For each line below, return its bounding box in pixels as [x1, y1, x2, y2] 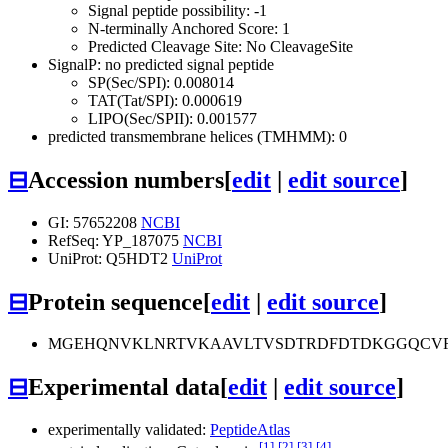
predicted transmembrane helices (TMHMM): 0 [48, 127, 347, 145]
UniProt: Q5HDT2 [48, 249, 172, 267]
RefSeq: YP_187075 [48, 231, 183, 249]
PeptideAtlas [210, 421, 290, 439]
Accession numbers [28, 166, 224, 193]
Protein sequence [28, 288, 203, 315]
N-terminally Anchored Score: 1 [88, 19, 290, 37]
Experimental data [28, 374, 220, 401]
